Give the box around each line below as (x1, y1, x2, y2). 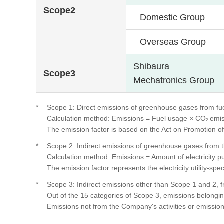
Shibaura (133, 61, 170, 71)
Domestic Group (140, 12, 205, 22)
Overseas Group (140, 36, 206, 47)
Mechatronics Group (133, 75, 215, 85)
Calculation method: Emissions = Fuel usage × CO (47, 114, 206, 122)
